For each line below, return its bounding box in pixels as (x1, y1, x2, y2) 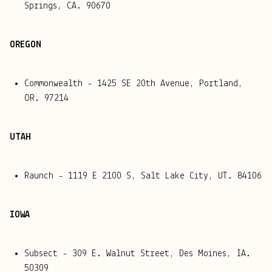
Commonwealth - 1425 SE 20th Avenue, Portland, (24, 79, 243, 89)
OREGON (10, 40, 41, 50)
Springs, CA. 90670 (24, 1, 110, 12)
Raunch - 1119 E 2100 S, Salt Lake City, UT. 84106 (24, 171, 262, 182)
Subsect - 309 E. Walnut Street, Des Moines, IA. (24, 249, 251, 259)
